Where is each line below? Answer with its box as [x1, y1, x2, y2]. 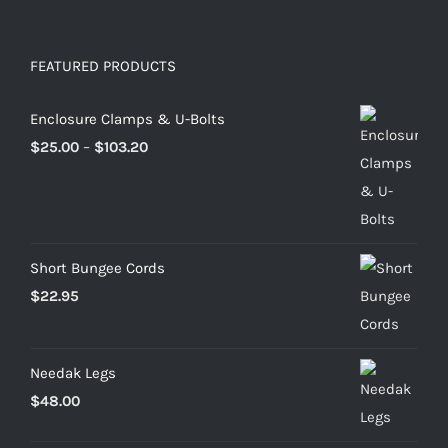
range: [147, 164, 188, 183]
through [147, 220, 201, 239]
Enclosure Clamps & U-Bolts [30, 109, 225, 128]
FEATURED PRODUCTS [30, 56, 176, 75]
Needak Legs [30, 363, 116, 382]
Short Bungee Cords [30, 258, 165, 277]
